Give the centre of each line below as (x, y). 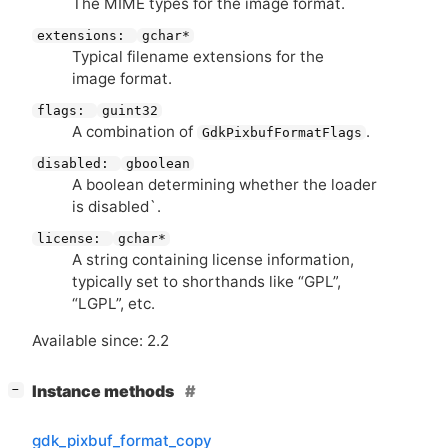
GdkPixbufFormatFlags (281, 133)
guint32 (129, 111)
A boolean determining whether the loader (224, 185)
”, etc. (135, 304)
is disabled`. (116, 207)
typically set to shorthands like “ (188, 282)
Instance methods (104, 392)
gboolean (157, 164)
